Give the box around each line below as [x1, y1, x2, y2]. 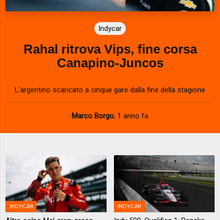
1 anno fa [117, 111, 148, 121]
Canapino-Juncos [56, 56, 164, 70]
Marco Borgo [72, 111, 114, 121]
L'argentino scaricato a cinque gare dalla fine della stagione [15, 85, 205, 95]
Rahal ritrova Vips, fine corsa [23, 42, 197, 56]
